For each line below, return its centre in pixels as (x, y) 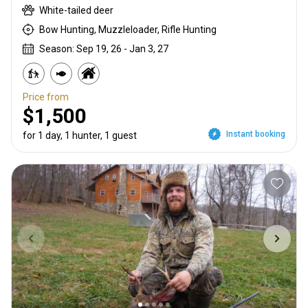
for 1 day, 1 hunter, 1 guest (80, 136)
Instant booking (256, 134)
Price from (46, 97)
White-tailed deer (76, 11)
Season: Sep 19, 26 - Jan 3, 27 (104, 49)
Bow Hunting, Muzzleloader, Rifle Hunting (128, 30)
